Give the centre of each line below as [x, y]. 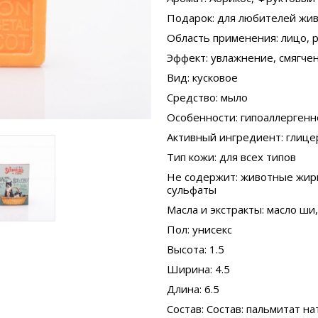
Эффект [186, 57]
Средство [191, 97]
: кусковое [212, 77]
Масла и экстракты [214, 209]
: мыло [231, 97]
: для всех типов [255, 157]
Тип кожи [190, 157]
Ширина [188, 269]
